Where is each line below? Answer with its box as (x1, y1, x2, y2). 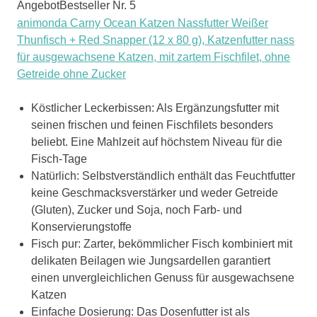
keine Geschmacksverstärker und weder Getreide (31, 186, 278, 199)
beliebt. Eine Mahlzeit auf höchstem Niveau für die (31, 135, 282, 148)
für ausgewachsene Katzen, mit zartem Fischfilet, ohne (17, 50, 290, 63)
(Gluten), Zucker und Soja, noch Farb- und (31, 203, 242, 216)
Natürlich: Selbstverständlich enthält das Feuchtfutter (31, 169, 295, 182)
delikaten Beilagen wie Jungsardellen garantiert (31, 254, 270, 267)
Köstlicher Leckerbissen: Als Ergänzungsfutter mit (31, 101, 279, 114)
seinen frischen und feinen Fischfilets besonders (31, 118, 273, 131)
